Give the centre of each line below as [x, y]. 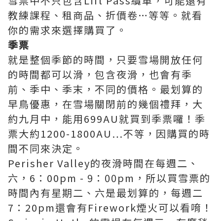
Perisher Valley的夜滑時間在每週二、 [103, 163]
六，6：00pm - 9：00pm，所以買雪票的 [109, 178]
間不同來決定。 [46, 148]
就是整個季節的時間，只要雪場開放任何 [106, 59]
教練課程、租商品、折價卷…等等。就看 [105, 15]
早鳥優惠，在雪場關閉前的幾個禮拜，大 [106, 104]
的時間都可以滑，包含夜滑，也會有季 [100, 74]
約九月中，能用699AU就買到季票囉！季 [107, 119]
